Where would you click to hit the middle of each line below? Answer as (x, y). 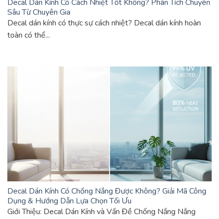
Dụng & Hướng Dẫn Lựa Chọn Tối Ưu (69, 201)
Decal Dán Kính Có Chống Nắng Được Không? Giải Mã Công (107, 191)
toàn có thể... (29, 35)
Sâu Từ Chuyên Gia (39, 12)
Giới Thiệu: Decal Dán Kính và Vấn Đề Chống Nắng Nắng (101, 211)
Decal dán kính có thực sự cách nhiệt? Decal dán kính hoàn (104, 23)
